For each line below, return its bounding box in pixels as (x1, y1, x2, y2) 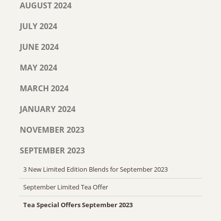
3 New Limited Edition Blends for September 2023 (23, 165, 168, 174)
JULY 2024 (20, 21, 57, 32)
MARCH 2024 (20, 83, 69, 94)
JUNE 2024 (20, 41, 59, 52)
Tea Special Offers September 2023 (23, 200, 133, 209)
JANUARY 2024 (20, 104, 75, 114)
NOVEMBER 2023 (20, 124, 84, 135)
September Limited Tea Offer (23, 183, 108, 191)
